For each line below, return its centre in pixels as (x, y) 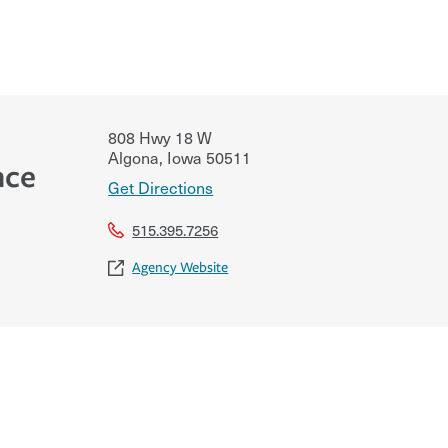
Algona (134, 156)
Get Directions (161, 186)
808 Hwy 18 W (160, 136)
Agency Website (180, 267)
